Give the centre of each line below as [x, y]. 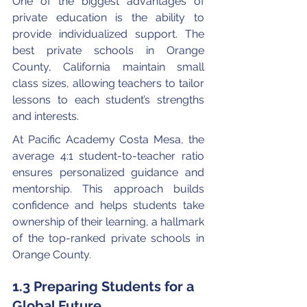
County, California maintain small [110, 66]
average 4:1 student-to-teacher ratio [110, 156]
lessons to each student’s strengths [110, 99]
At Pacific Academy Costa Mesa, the [110, 139]
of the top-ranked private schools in [110, 238]
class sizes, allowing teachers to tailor [110, 83]
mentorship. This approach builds [110, 188]
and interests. [46, 116]
